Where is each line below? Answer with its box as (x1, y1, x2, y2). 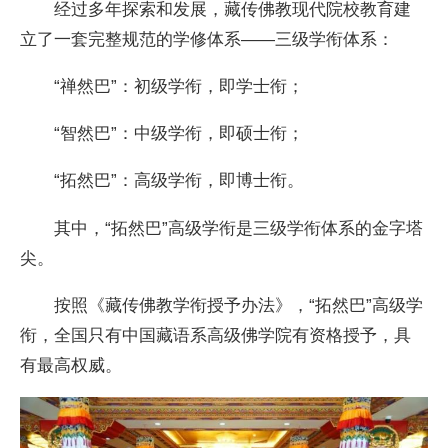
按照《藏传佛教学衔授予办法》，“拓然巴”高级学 (20, 295, 424, 316)
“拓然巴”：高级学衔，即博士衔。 (20, 170, 305, 191)
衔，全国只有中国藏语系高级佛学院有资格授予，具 (20, 325, 412, 346)
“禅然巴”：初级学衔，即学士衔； (20, 75, 305, 96)
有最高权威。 (20, 355, 123, 376)
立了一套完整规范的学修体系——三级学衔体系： (20, 28, 395, 49)
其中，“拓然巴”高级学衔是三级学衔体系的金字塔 (20, 217, 424, 238)
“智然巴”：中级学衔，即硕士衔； (20, 123, 305, 144)
